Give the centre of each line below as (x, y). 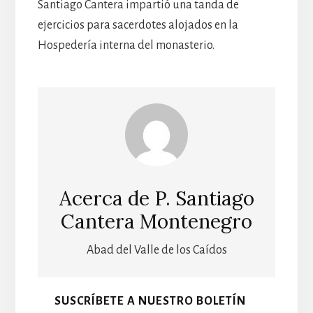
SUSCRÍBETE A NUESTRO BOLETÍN (150, 301)
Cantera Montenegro (156, 222)
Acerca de (107, 199)
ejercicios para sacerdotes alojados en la (138, 25)
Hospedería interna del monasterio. (126, 45)
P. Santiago (204, 199)
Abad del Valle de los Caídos (156, 250)
